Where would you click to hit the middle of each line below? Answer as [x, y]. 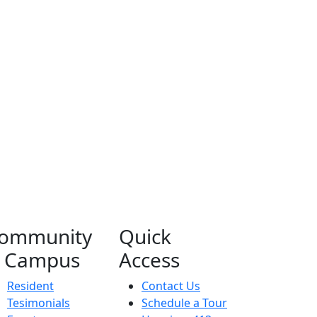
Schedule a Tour [184, 303]
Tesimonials [39, 303]
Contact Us [171, 286]
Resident [30, 286]
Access [149, 260]
